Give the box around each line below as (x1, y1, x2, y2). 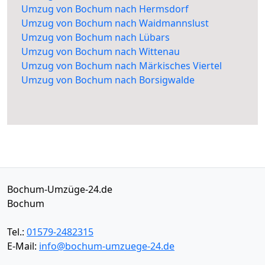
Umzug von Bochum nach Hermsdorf (21, 2, 189, 16)
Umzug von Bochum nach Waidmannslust (21, 17, 209, 30)
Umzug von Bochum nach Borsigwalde (21, 73, 195, 87)
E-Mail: (7, 240, 39, 253)
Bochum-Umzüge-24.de (7, 183, 112, 196)
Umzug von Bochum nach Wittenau (21, 45, 180, 59)
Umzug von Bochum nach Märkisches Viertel (21, 59, 222, 73)
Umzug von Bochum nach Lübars (21, 31, 170, 44)
